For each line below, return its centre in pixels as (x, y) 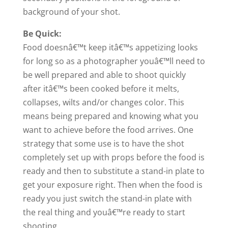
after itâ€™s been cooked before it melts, (101, 89)
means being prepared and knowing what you (110, 116)
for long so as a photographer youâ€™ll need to (114, 61)
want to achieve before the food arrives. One (108, 130)
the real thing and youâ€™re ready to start (104, 212)
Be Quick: (42, 34)
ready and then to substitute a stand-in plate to (113, 171)
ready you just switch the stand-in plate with (107, 199)
